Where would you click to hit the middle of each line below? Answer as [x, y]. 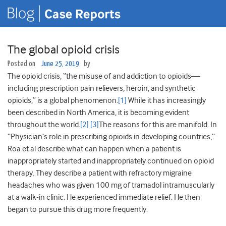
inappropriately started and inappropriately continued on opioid [111, 161]
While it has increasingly [166, 101]
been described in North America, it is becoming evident [98, 113]
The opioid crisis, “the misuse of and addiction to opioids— [104, 76]
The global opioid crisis [64, 50]
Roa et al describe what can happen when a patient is [94, 149]
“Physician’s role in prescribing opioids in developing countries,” [111, 137]
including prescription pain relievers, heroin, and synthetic [102, 89]
